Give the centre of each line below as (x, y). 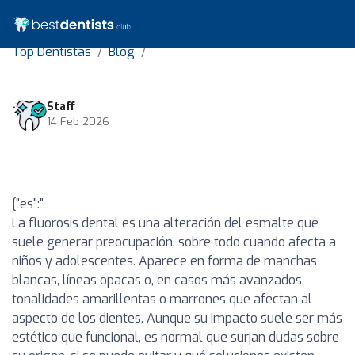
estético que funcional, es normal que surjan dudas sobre (176, 337)
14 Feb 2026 (78, 121)
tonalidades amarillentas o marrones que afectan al (162, 299)
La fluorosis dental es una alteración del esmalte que (165, 223)
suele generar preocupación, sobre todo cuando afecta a (174, 242)
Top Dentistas (52, 52)
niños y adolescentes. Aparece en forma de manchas (164, 261)
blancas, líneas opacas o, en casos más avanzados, (158, 280)
